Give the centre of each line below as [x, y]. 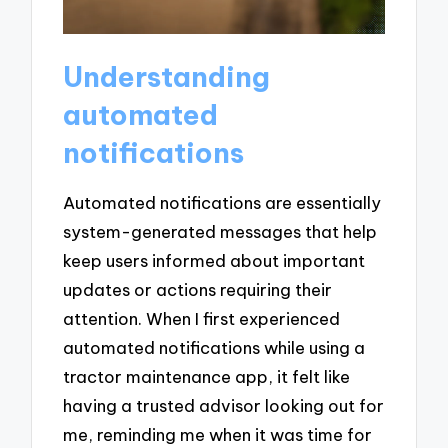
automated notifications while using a [214, 348]
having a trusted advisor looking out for [224, 406]
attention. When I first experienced [202, 319]
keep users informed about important [214, 261]
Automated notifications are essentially [222, 203]
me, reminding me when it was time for [218, 435]
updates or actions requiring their [198, 290]
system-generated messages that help [220, 232]
